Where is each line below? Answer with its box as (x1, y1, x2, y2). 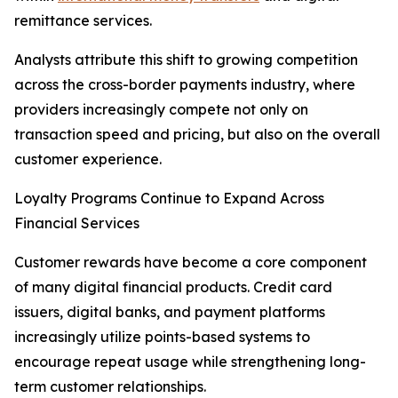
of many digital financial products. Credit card (14, 278, 332, 297)
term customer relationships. (14, 378, 206, 396)
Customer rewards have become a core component (14, 253, 367, 272)
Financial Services (14, 214, 139, 233)
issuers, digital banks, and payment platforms (14, 303, 325, 322)
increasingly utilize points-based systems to (14, 328, 310, 346)
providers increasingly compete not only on (14, 100, 308, 119)
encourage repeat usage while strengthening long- (14, 353, 366, 371)
